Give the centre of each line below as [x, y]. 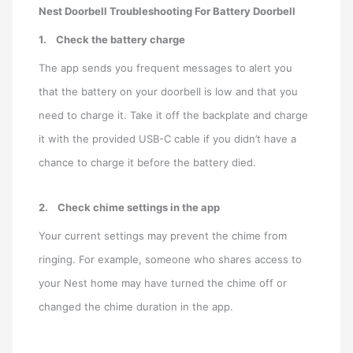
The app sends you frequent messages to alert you [166, 68]
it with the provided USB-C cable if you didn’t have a [168, 139]
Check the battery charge [121, 40]
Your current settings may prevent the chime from [163, 235]
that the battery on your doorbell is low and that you [169, 92]
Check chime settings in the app [139, 207]
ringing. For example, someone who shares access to [171, 259]
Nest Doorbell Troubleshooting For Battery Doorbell [167, 11]
